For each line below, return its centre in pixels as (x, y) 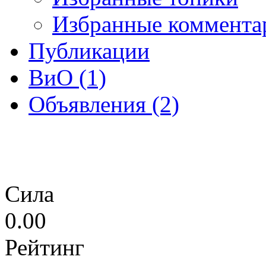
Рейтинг (45, 247)
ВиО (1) (67, 77)
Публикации (89, 50)
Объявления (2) (104, 104)
